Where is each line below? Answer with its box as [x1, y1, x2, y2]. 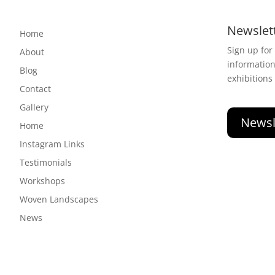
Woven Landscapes [20, 193, 98, 206]
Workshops [20, 175, 65, 187]
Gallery [20, 101, 48, 114]
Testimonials [20, 157, 72, 169]
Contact [20, 83, 51, 95]
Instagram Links [20, 138, 85, 150]
